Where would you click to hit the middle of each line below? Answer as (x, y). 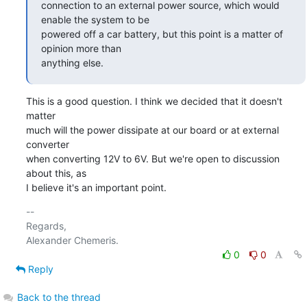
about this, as (56, 173)
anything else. (72, 62)
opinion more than (81, 48)
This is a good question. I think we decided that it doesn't (154, 101)
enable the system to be (95, 19)
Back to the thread (59, 297)
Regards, (46, 225)
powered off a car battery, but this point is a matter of (162, 34)
